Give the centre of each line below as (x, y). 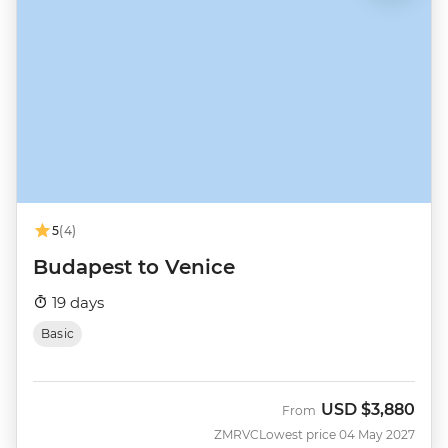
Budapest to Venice (134, 266)
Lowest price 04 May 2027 (337, 434)
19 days (76, 302)
